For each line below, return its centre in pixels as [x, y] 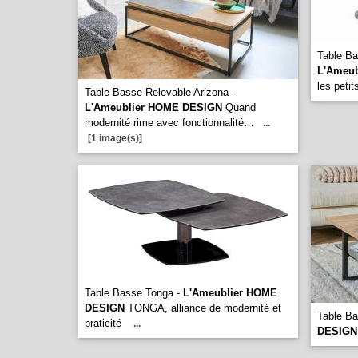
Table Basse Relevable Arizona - [160, 92]
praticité [105, 323]
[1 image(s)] [115, 138]
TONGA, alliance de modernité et [203, 308]
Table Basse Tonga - [134, 293]
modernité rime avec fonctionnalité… [169, 123]
